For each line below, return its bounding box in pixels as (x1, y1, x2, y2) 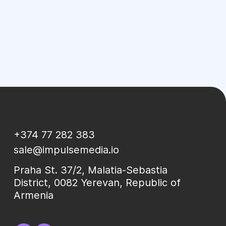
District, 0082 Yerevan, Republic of (14, 177, 181, 189)
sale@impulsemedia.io (14, 144, 119, 156)
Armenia (14, 189, 53, 201)
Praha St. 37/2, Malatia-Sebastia (14, 164, 167, 176)
